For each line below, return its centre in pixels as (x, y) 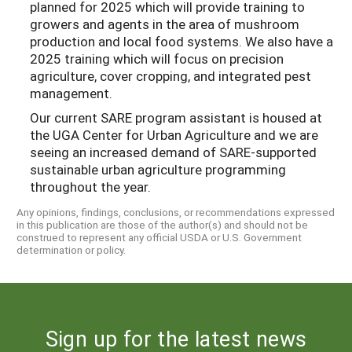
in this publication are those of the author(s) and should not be (162, 225)
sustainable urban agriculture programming (158, 169)
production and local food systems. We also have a (181, 42)
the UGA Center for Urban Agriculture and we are (174, 134)
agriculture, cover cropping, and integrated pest (170, 76)
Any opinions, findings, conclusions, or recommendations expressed (176, 213)
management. (71, 93)
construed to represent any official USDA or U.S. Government (159, 238)
